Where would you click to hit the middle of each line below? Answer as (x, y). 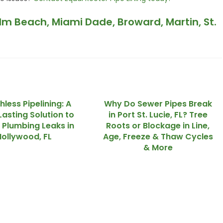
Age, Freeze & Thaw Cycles (158, 137)
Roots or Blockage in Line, (158, 126)
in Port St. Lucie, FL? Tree (158, 115)
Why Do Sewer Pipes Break (158, 104)
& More (158, 148)
